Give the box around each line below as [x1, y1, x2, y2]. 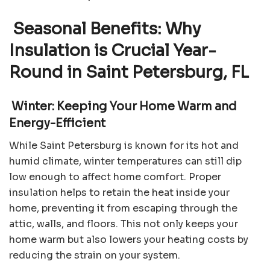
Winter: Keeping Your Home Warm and [9, 99, 237, 115]
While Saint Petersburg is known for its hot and [9, 139, 239, 152]
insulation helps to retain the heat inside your [9, 186, 230, 199]
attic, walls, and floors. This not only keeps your [9, 217, 238, 230]
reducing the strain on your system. [9, 248, 180, 262]
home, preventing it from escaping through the [9, 201, 237, 215]
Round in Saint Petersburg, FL [9, 61, 249, 83]
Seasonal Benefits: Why [9, 18, 201, 39]
